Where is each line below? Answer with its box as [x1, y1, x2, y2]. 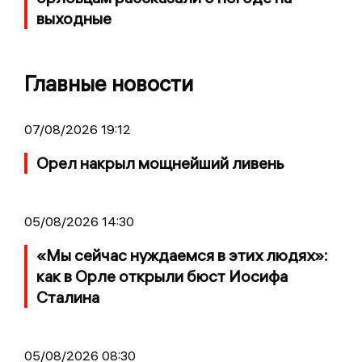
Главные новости [24, 70, 193, 98]
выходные [36, 8, 112, 29]
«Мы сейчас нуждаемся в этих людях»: [36, 245, 328, 266]
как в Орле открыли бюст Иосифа [36, 266, 288, 287]
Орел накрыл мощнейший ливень [36, 153, 284, 174]
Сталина [36, 287, 99, 308]
